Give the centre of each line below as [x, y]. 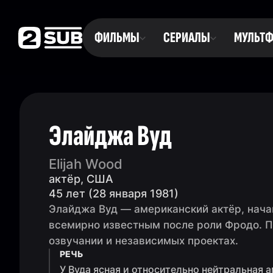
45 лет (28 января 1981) [114, 193]
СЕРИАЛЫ [186, 37]
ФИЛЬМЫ [117, 37]
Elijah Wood [86, 164]
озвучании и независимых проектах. [144, 241]
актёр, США [81, 179]
